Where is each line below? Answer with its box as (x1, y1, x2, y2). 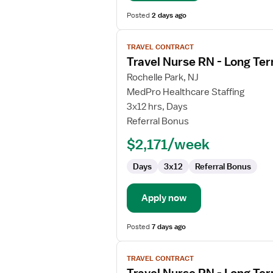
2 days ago (152, 10, 186, 20)
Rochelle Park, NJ (127, 71, 199, 83)
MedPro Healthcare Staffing (127, 86, 244, 98)
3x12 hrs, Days (127, 101, 188, 113)
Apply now (141, 192, 186, 204)
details (116, 57, 144, 69)
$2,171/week (127, 135, 210, 152)
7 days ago (152, 222, 186, 232)
